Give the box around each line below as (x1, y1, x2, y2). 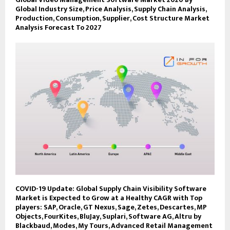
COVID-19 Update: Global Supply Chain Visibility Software (15, 183, 206, 195)
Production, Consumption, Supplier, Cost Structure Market (15, 12, 209, 24)
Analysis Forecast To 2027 (15, 21, 102, 33)
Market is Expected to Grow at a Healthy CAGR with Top (15, 192, 202, 204)
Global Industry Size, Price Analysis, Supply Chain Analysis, (15, 3, 206, 15)
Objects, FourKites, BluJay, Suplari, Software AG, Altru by (15, 210, 201, 223)
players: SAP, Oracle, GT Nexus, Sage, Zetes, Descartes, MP (15, 201, 207, 214)
